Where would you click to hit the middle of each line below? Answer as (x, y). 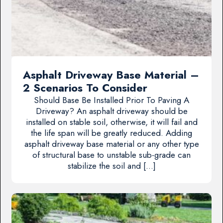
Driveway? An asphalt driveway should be (111, 111)
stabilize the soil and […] (111, 166)
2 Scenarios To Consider (85, 88)
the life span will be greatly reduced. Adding (111, 133)
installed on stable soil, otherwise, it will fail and (111, 122)
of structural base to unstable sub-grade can (111, 155)
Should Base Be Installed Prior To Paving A (111, 100)
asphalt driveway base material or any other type (111, 144)
